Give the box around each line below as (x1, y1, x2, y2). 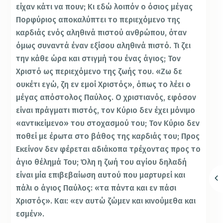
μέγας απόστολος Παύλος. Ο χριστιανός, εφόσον (16, 93, 197, 103)
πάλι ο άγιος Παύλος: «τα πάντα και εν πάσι (16, 183, 177, 193)
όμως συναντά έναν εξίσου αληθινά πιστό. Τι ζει (16, 41, 191, 51)
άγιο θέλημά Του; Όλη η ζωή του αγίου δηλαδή (16, 157, 187, 167)
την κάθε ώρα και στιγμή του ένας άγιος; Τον (16, 54, 181, 64)
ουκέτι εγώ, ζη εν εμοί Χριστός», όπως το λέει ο (16, 80, 191, 90)
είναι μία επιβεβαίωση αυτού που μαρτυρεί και (16, 170, 186, 180)
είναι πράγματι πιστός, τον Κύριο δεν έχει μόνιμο (16, 106, 196, 115)
